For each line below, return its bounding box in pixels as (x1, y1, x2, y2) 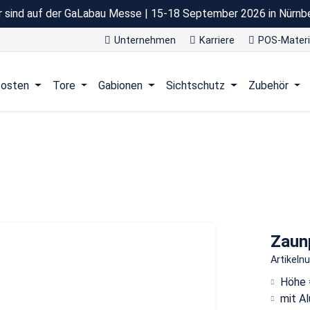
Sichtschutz (165, 79, 225, 93)
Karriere (199, 35, 235, 46)
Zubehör (248, 79, 289, 93)
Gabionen (98, 79, 143, 93)
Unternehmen (114, 35, 176, 46)
